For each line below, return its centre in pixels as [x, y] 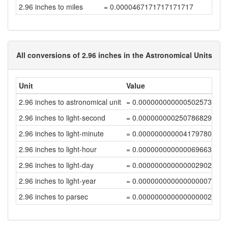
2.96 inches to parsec [53, 196]
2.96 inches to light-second [62, 118]
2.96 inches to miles [51, 7]
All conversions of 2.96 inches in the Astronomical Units [114, 55]
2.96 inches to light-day [56, 165]
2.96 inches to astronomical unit [70, 102]
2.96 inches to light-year [58, 181]
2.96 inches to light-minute [61, 133]
